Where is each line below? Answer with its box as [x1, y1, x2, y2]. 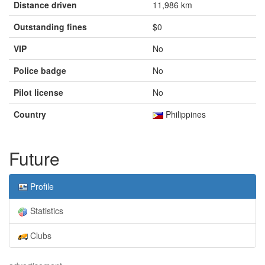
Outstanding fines [14, 21, 87, 33]
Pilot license [14, 86, 63, 98]
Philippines [163, 108, 206, 120]
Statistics [28, 205, 63, 217]
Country [14, 108, 46, 120]
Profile [28, 180, 54, 192]
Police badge [14, 64, 66, 76]
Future [9, 146, 60, 171]
